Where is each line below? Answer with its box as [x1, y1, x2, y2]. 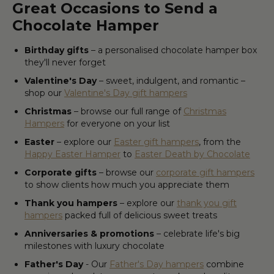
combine [204, 258, 244, 270]
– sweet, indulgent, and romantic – [97, 75, 245, 86]
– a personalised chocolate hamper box [89, 44, 257, 56]
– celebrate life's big [154, 228, 240, 239]
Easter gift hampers [114, 136, 199, 147]
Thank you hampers [24, 197, 117, 209]
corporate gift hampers [156, 166, 254, 178]
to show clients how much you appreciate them [24, 179, 229, 190]
